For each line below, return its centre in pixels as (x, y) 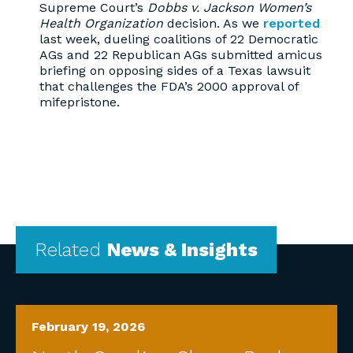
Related (71, 250)
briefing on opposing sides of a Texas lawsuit (175, 71)
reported (292, 23)
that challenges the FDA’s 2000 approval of (169, 86)
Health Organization (103, 23)
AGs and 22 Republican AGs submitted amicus (181, 55)
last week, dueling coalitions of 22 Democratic (179, 39)
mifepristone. (80, 102)
